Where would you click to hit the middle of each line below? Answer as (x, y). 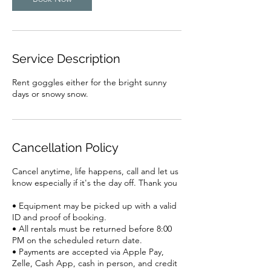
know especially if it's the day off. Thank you (95, 183)
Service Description (66, 59)
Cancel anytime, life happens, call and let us (95, 171)
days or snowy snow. (50, 94)
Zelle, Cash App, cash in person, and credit (95, 263)
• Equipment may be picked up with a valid (94, 206)
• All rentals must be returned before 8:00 (92, 229)
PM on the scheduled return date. (77, 240)
